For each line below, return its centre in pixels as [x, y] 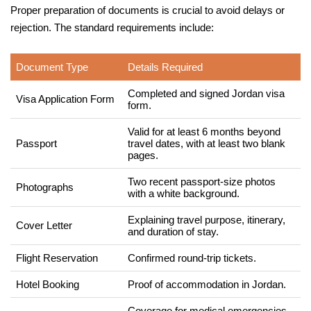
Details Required [165, 67]
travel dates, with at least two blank [207, 143]
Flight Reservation [57, 258]
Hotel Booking [48, 284]
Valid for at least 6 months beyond [204, 131]
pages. [143, 155]
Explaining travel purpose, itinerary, [207, 219]
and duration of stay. [173, 231]
